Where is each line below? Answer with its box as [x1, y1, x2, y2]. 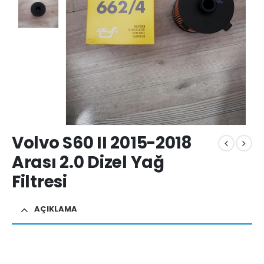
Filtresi [12, 170, 67, 194]
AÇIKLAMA [34, 203, 77, 214]
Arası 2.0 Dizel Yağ [12, 151, 164, 174]
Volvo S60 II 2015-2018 [12, 131, 192, 155]
